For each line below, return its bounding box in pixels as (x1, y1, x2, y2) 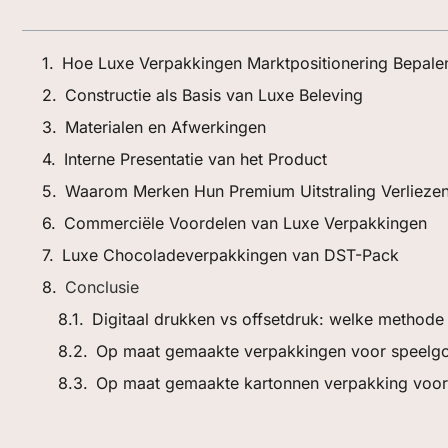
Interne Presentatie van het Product (64, 149, 327, 170)
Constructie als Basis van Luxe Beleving (65, 85, 363, 106)
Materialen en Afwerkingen (65, 117, 266, 138)
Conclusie (65, 277, 139, 298)
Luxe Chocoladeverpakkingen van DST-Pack (62, 245, 399, 266)
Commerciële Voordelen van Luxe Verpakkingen (64, 213, 427, 234)
